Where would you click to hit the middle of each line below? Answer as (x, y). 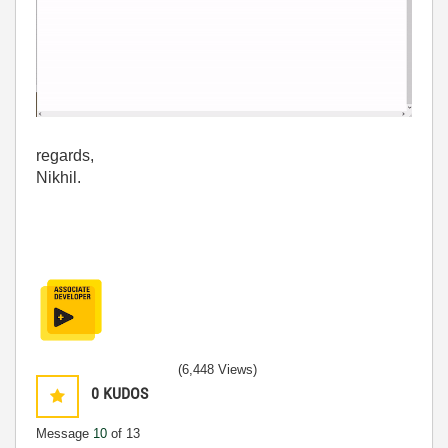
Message (64, 433)
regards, (65, 155)
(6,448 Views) (217, 369)
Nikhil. (58, 177)
